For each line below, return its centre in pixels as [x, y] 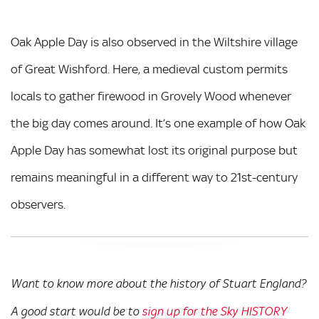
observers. [38, 204]
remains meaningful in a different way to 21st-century [154, 177]
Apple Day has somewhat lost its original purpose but [154, 150]
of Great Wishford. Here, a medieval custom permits [149, 69]
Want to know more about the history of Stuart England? [158, 284]
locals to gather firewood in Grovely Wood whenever [151, 96]
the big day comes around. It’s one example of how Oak [158, 123]
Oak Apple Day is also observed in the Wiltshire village [154, 42]
